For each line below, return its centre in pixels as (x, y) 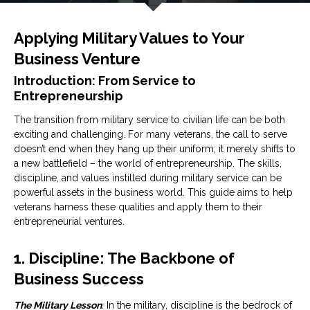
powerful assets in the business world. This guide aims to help (153, 192)
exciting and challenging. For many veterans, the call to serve (151, 134)
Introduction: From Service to (105, 81)
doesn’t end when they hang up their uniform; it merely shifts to (155, 149)
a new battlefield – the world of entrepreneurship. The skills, (148, 163)
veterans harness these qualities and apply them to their (138, 207)
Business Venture (77, 59)
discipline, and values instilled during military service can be (148, 178)
